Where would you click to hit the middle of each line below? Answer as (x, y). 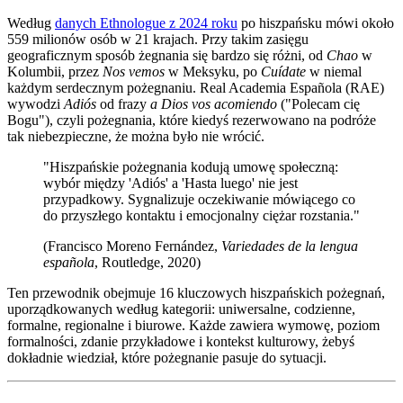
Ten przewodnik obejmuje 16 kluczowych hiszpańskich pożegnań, (196, 293)
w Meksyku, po (213, 72)
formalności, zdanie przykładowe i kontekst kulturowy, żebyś (181, 342)
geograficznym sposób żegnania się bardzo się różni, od (167, 56)
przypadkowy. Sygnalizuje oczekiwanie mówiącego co (199, 200)
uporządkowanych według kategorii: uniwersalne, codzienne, (181, 309)
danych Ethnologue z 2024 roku (146, 23)
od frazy (123, 104)
